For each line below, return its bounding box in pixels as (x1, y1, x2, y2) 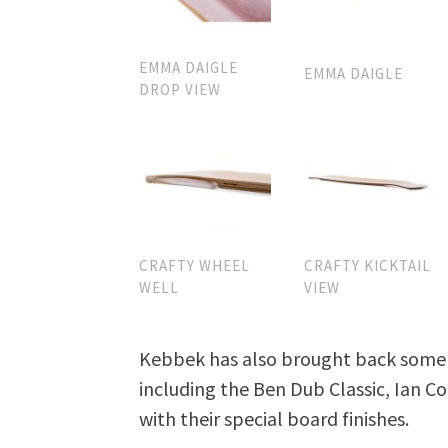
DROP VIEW (139, 79, 222, 99)
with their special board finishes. (139, 406, 410, 432)
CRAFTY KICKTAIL (303, 256, 431, 276)
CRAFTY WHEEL (139, 256, 251, 276)
